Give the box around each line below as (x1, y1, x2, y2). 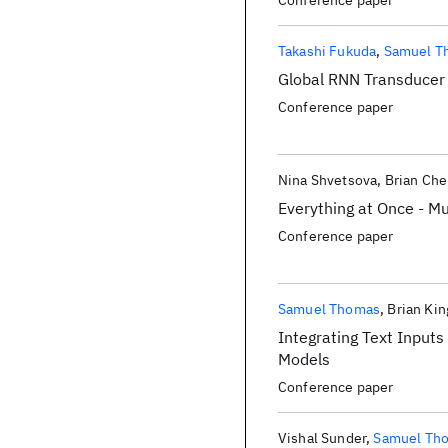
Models (278, 349, 330, 369)
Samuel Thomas (278, 300, 381, 318)
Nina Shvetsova (278, 171, 378, 189)
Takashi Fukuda (278, 42, 377, 60)
